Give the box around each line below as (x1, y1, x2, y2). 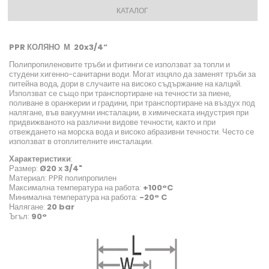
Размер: (9, 163, 38, 175)
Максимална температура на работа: (9, 182, 143, 194)
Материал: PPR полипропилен (9, 172, 116, 184)
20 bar (47, 201, 74, 213)
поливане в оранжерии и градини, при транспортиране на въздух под (9, 97, 255, 109)
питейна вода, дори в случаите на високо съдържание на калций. (9, 78, 242, 90)
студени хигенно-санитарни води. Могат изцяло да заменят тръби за (9, 68, 256, 80)
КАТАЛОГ (116, 5, 148, 16)
